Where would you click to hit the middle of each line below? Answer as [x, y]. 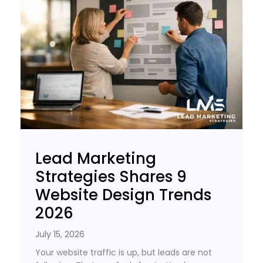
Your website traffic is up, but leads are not [124, 252]
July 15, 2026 [60, 234]
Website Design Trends [123, 195]
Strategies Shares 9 [111, 176]
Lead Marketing [96, 158]
